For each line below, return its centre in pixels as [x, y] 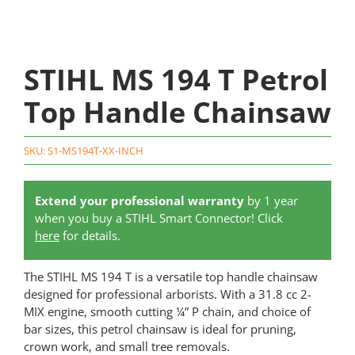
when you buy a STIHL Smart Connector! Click [158, 218]
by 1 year [271, 201]
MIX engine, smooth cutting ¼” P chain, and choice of [167, 312]
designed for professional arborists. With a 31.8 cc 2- [167, 294]
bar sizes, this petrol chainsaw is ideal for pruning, [160, 329]
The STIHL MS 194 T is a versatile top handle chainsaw [170, 277]
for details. [90, 236]
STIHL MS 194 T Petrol [176, 80]
